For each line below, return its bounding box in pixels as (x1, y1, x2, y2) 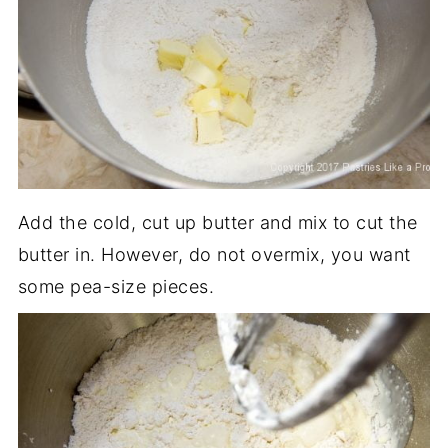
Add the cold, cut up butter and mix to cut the (17, 211, 418, 233)
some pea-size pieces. (17, 275, 215, 297)
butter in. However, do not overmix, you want (17, 243, 411, 265)
